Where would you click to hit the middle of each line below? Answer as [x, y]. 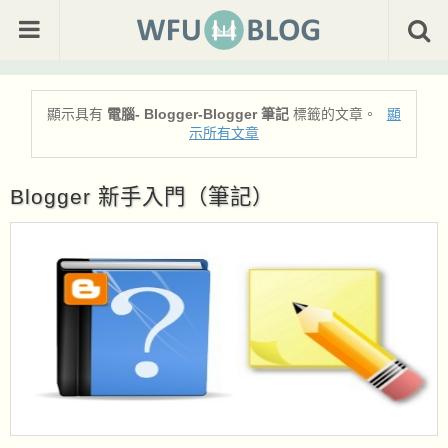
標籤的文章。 [335, 114]
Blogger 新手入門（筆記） [142, 197]
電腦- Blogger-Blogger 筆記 [198, 114]
